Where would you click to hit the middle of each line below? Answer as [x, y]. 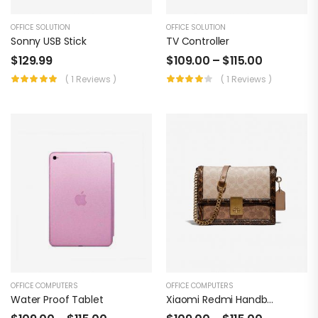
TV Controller [198, 41]
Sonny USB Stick [49, 41]
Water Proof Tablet [57, 300]
